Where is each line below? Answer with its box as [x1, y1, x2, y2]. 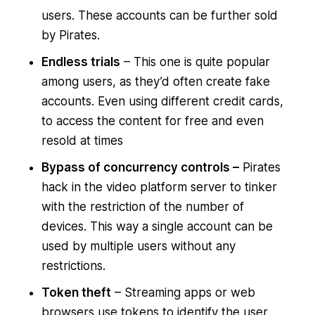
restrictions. [41, 259, 105, 274]
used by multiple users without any [41, 239, 236, 254]
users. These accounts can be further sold [41, 8, 278, 23]
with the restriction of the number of [41, 200, 244, 214]
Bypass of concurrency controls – [41, 160, 239, 175]
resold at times [41, 134, 123, 148]
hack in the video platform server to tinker [41, 180, 277, 195]
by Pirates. [41, 28, 100, 43]
